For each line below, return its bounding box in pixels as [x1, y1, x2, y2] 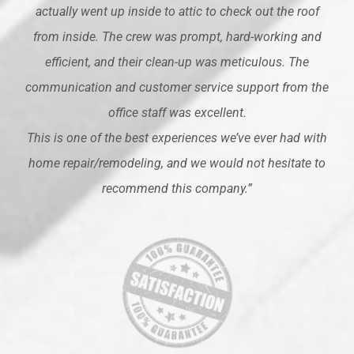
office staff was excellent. [107, 104, 247, 120]
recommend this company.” [102, 180, 252, 196]
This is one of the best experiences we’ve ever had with [27, 130, 327, 145]
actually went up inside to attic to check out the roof [35, 3, 319, 19]
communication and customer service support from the [25, 79, 329, 95]
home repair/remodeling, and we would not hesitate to [28, 155, 326, 171]
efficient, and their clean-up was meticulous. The [45, 54, 309, 70]
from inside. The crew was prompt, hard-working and [32, 28, 322, 44]
